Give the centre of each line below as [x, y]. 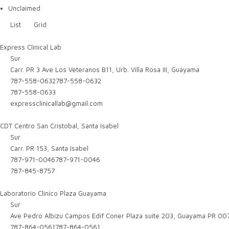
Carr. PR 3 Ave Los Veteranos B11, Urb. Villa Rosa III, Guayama [104, 70]
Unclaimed [24, 8]
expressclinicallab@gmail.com [57, 103]
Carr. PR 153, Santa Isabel [49, 148]
